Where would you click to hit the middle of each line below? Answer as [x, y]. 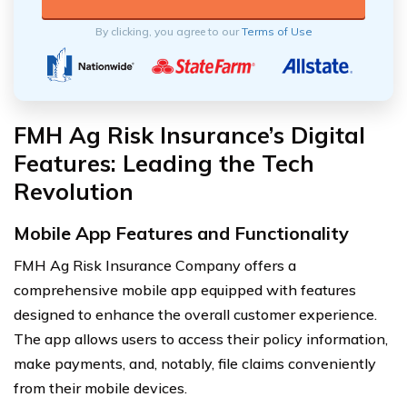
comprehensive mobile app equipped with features [185, 289]
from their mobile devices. [100, 387]
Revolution [74, 191]
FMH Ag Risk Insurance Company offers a [155, 265]
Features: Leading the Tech [164, 163]
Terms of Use [277, 31]
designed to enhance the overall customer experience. [195, 314]
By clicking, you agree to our [168, 31]
